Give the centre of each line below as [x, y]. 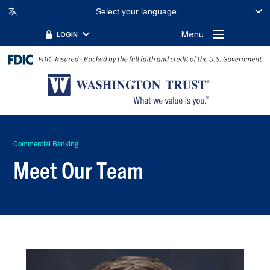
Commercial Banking [46, 143]
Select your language [136, 12]
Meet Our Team [78, 169]
